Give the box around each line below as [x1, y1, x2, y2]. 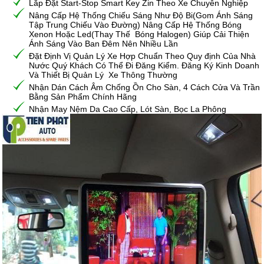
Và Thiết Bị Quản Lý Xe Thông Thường [29, 70, 178, 80]
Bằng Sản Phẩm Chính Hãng [29, 92, 137, 102]
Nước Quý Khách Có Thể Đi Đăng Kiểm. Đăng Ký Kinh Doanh [29, 61, 260, 71]
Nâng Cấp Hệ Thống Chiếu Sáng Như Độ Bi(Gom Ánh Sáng [29, 11, 253, 21]
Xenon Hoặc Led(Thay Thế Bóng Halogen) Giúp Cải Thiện [29, 29, 250, 39]
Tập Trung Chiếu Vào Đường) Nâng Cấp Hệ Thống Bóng [29, 20, 242, 30]
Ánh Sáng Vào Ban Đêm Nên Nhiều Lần [29, 39, 179, 49]
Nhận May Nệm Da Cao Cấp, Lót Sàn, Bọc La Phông [29, 104, 227, 114]
